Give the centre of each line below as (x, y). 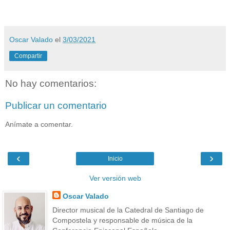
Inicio (115, 159)
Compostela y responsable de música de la (122, 221)
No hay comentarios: (51, 83)
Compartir (28, 56)
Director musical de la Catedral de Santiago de (128, 210)
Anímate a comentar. (39, 124)
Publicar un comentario (56, 106)
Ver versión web (115, 178)
